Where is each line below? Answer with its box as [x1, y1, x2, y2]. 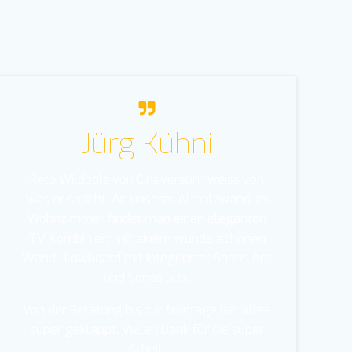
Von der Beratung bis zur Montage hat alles [23, 301, 271, 318]
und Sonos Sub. [104, 269, 190, 286]
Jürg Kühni [80, 124, 213, 163]
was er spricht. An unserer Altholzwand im [25, 190, 268, 207]
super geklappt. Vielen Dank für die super [29, 321, 264, 338]
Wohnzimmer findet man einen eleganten [27, 210, 266, 227]
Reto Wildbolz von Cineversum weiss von [29, 170, 264, 188]
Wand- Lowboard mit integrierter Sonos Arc [22, 249, 272, 266]
